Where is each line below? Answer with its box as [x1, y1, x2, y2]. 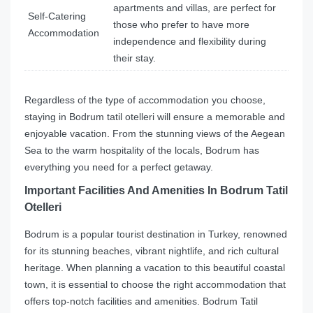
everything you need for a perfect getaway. [24, 161, 213, 173]
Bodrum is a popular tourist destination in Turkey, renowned [24, 228, 287, 240]
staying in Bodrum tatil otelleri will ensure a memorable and [24, 111, 285, 123]
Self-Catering [28, 10, 86, 22]
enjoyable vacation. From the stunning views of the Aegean [24, 128, 285, 140]
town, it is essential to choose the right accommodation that [24, 279, 286, 291]
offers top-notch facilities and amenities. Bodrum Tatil [24, 296, 258, 307]
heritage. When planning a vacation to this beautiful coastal [24, 262, 285, 274]
